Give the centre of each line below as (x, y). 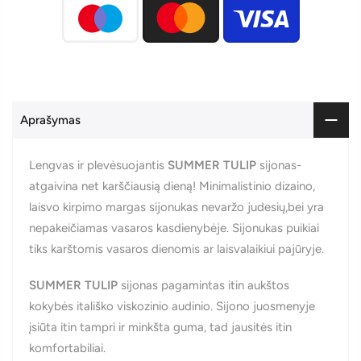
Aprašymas (50, 120)
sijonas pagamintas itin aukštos (203, 286)
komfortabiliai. (67, 349)
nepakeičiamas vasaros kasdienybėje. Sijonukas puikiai (174, 228)
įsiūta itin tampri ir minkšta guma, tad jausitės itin (160, 328)
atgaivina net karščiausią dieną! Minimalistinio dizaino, (172, 186)
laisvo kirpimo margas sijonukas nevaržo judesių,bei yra (176, 207)
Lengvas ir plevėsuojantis (98, 165)
